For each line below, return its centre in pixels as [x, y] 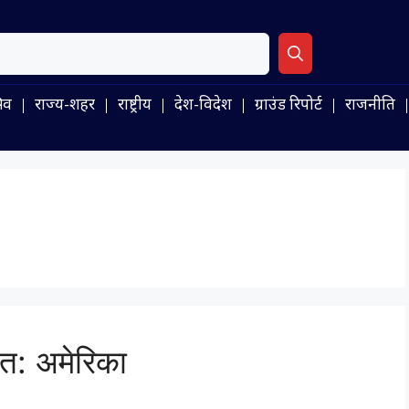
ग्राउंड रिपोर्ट [288, 105]
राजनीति [370, 105]
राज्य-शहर [64, 105]
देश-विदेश [203, 105]
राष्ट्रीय [134, 105]
